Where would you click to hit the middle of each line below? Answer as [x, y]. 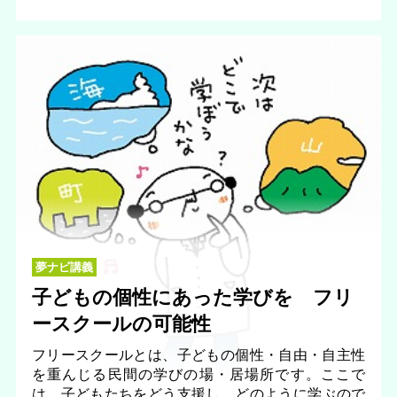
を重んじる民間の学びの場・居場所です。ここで [198, 374]
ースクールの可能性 [121, 324]
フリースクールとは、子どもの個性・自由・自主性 [198, 355]
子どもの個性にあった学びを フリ [192, 298]
